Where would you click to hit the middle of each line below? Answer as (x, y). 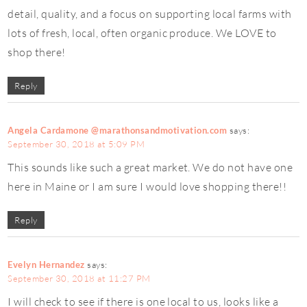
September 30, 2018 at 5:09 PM (76, 144)
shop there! (37, 52)
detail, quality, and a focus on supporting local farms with (150, 13)
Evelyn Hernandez (46, 264)
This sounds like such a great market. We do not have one (150, 167)
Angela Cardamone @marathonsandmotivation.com (118, 130)
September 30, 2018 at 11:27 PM (79, 278)
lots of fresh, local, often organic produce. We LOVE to (142, 33)
